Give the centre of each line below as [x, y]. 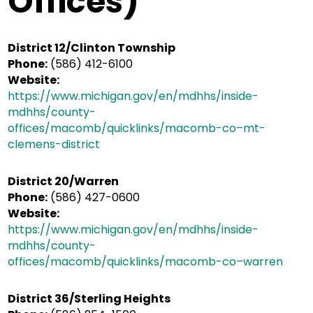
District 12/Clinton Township [92, 48]
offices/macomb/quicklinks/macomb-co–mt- [137, 128]
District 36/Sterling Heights [89, 299]
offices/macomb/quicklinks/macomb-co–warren [146, 262]
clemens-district [54, 144]
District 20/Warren [64, 181]
